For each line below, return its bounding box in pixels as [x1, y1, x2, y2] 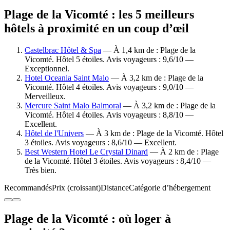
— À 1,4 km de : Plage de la [101, 45, 196, 54]
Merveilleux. [25, 91, 66, 101]
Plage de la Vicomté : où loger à [4, 212, 171, 225]
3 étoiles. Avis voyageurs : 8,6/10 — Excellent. [25, 138, 177, 147]
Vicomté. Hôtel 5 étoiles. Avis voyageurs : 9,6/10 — [25, 54, 194, 64]
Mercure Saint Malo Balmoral [25, 101, 121, 110]
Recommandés [4, 183, 52, 192]
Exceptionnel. [25, 64, 69, 73]
